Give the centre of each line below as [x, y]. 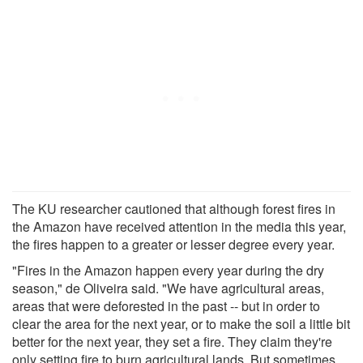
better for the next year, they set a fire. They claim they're [172, 341]
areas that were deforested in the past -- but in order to [166, 305]
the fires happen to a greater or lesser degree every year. [173, 244]
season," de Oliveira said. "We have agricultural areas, [168, 288]
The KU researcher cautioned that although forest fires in [174, 208]
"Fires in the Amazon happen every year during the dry [168, 270]
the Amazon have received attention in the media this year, [179, 226]
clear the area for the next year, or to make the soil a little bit [181, 323]
